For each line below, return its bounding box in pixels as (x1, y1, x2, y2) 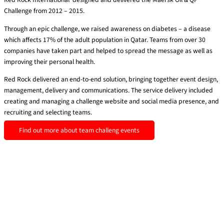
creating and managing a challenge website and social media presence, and (4, 96, 219, 106)
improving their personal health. (4, 56, 95, 66)
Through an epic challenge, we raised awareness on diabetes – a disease (4, 23, 210, 33)
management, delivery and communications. (4, 85, 131, 95)
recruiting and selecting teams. (4, 107, 92, 117)
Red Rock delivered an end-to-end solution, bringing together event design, (4, 74, 218, 84)
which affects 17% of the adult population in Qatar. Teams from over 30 (4, 34, 205, 44)
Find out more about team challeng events (19, 125, 139, 135)
